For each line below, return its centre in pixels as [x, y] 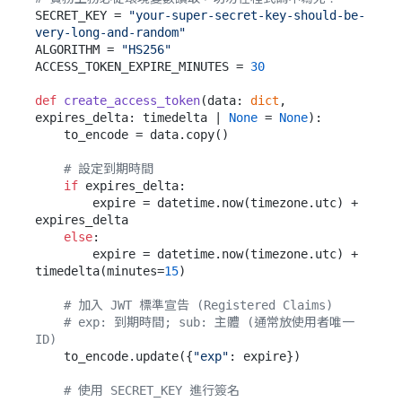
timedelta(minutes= [100, 271]
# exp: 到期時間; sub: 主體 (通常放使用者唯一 [209, 323]
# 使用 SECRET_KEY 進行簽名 [152, 391]
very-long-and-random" [110, 33]
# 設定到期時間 [109, 169]
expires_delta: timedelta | [132, 118]
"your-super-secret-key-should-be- [247, 16]
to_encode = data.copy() [49, 135]
